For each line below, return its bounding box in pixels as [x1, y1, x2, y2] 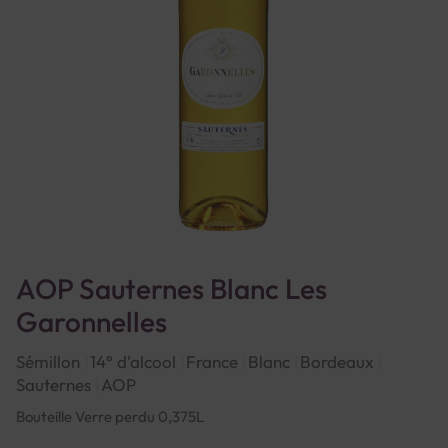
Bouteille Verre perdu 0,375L [16, 407, 204, 426]
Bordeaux [300, 351, 374, 372]
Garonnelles [16, 304, 167, 339]
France [186, 351, 238, 372]
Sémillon [16, 351, 80, 372]
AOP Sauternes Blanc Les [16, 271, 327, 306]
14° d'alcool [90, 351, 176, 372]
